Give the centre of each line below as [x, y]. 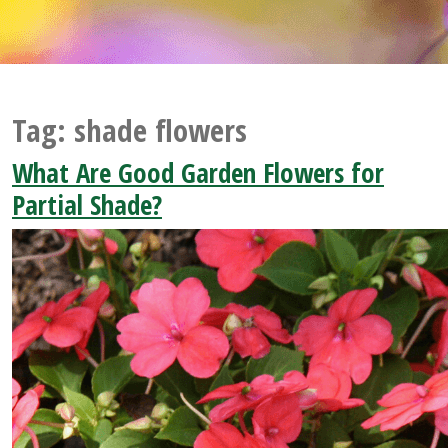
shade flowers [160, 130]
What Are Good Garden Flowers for [198, 173]
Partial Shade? [87, 205]
